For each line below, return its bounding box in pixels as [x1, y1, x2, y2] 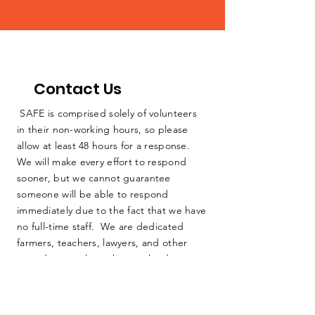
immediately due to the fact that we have [17, 204, 207, 217]
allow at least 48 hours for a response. [17, 139, 193, 153]
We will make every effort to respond [17, 155, 187, 169]
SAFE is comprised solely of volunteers [17, 107, 197, 120]
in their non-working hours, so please [17, 123, 188, 136]
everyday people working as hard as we [17, 252, 198, 266]
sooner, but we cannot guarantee [17, 172, 171, 185]
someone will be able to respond [17, 188, 169, 201]
